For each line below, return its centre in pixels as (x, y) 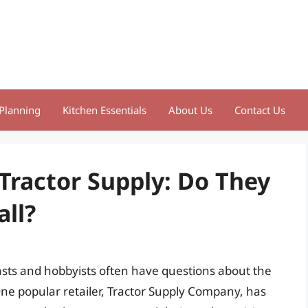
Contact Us (260, 110)
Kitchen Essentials (104, 110)
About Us (190, 110)
